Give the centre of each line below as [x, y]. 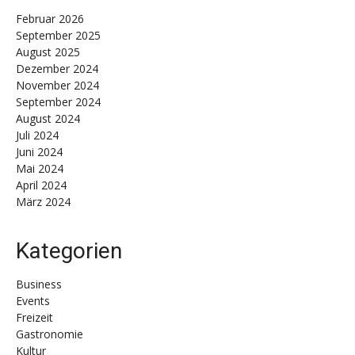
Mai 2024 [40, 169]
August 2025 [48, 52]
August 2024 [48, 119]
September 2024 [58, 102]
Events [33, 301]
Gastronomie [50, 334]
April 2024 [41, 185]
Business [39, 284]
